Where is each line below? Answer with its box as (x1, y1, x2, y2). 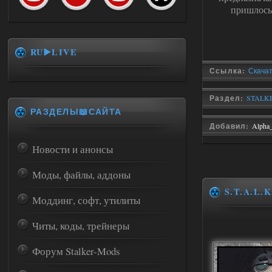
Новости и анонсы (32, 142, 113, 156)
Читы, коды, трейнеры (32, 219, 129, 233)
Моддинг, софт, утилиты (32, 193, 140, 207)
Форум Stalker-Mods (32, 244, 120, 258)
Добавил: (209, 121, 252, 131)
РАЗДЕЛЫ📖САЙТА (30, 105, 122, 118)
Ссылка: (209, 66, 248, 76)
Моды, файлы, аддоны (32, 168, 131, 182)
